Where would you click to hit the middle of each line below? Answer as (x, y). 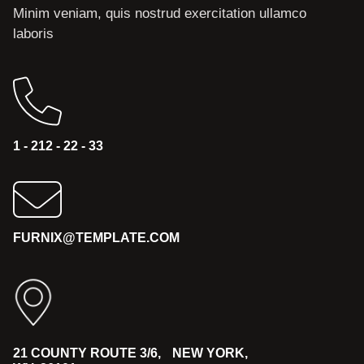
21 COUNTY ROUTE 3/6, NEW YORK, (130, 353)
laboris (33, 34)
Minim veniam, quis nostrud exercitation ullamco (160, 13)
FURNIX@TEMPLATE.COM (96, 238)
